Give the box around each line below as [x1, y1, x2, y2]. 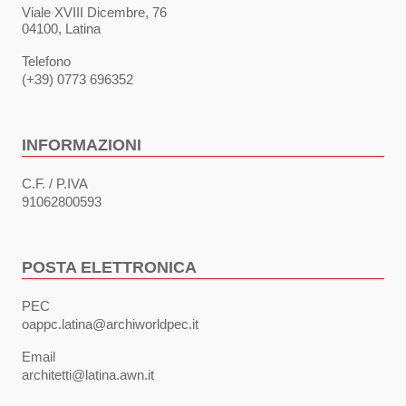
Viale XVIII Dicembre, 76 [22, 5, 167, 21]
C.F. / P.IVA [22, 176, 88, 192]
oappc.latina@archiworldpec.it [22, 316, 198, 333]
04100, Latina [22, 21, 101, 37]
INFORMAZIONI [22, 136, 141, 155]
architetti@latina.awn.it [22, 367, 154, 383]
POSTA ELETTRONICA [22, 258, 197, 277]
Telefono [22, 53, 71, 70]
